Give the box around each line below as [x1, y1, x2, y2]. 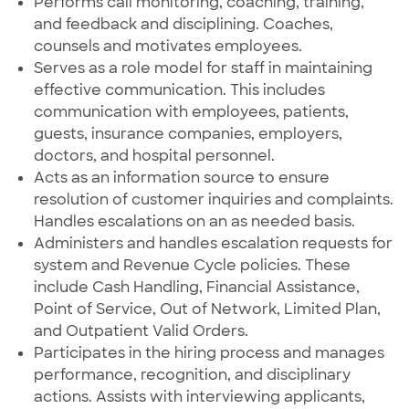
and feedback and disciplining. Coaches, [33, 15, 333, 35]
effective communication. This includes [33, 80, 325, 100]
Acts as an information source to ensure [33, 168, 330, 188]
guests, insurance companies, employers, [33, 124, 342, 144]
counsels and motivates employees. [33, 37, 302, 57]
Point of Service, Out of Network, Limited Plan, [33, 299, 381, 320]
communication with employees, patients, [33, 102, 349, 122]
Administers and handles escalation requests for [33, 234, 393, 254]
